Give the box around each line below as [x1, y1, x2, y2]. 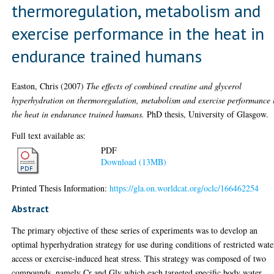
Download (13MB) [101, 156, 167, 168]
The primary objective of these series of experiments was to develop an [12, 224, 258, 236]
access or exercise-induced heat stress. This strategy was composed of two [12, 252, 267, 264]
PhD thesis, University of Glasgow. [144, 108, 269, 120]
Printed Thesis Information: [12, 182, 110, 194]
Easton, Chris [12, 80, 59, 92]
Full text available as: [12, 129, 86, 141]
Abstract [12, 202, 50, 215]
